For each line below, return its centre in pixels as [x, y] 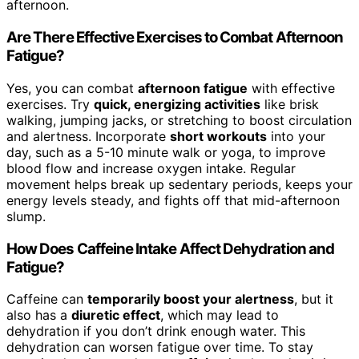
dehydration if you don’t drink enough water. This [156, 331]
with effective [291, 88]
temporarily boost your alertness [191, 299]
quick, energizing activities [177, 104]
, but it [314, 299]
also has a [39, 315]
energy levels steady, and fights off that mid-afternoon [173, 200]
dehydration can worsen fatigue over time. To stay [160, 347]
